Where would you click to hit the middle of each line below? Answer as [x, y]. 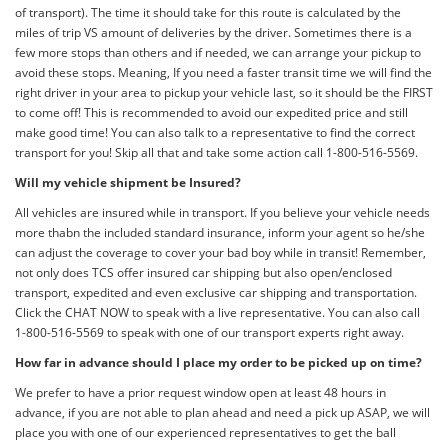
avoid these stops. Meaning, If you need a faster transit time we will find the [223, 73]
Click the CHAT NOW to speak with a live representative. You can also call [217, 313]
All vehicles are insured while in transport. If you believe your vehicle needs [222, 213]
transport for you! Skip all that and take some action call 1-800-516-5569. [216, 153]
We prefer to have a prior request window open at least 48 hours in [200, 393]
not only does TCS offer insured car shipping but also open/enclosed [203, 273]
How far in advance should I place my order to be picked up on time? [218, 363]
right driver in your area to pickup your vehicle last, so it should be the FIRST [224, 93]
